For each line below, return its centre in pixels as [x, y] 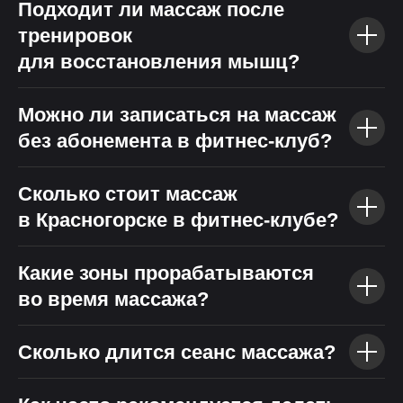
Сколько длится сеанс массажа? [177, 352]
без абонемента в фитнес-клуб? [175, 141]
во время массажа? [113, 299]
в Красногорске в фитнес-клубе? [178, 220]
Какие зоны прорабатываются [166, 273]
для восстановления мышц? [159, 62]
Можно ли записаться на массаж [177, 115]
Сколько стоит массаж [128, 194]
